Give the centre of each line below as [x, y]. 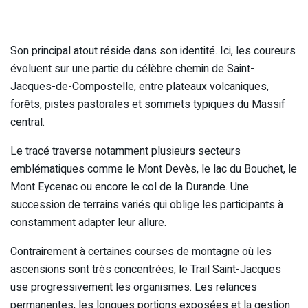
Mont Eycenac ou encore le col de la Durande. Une [130, 187]
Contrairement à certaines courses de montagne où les [141, 252]
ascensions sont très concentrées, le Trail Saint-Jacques [146, 270]
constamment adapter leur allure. [88, 223]
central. [27, 123]
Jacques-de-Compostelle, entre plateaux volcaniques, [140, 87]
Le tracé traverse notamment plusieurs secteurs [125, 152]
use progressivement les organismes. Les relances [134, 288]
